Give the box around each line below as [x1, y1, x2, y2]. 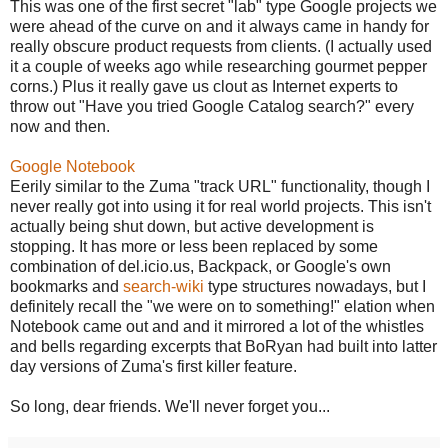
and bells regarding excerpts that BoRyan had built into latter [10, 337, 437, 355]
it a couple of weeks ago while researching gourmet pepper [10, 57, 427, 75]
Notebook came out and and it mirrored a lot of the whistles [10, 317, 424, 335]
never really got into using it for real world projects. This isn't [10, 197, 431, 215]
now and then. [10, 117, 110, 135]
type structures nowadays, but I [204, 277, 426, 295]
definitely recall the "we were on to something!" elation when [10, 297, 435, 315]
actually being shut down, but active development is [10, 217, 374, 235]
